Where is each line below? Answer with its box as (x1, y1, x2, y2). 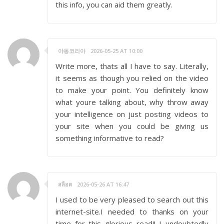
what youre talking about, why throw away (55, 97, 208, 107)
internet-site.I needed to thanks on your (55, 206, 208, 216)
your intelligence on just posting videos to (55, 109, 208, 119)
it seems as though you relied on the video (55, 73, 208, 83)
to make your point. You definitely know (55, 85, 208, 95)
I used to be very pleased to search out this (55, 194, 208, 204)
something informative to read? (55, 133, 164, 143)
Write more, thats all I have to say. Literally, (55, 61, 208, 71)
